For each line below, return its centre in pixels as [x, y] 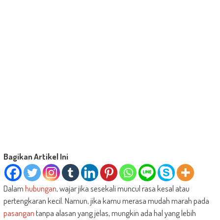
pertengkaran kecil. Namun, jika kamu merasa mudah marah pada [106, 201]
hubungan [41, 189]
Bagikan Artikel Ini [36, 157]
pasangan [19, 213]
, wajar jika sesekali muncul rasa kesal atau [123, 189]
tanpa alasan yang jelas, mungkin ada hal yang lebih [115, 213]
